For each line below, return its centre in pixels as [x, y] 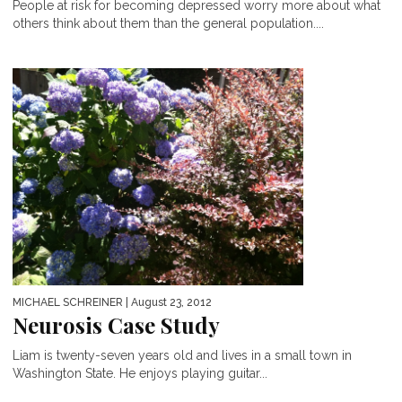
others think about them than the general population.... [168, 23]
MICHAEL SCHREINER [68, 303]
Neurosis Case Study [116, 325]
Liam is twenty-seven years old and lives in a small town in [182, 356]
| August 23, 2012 [167, 303]
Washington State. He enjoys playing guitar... [140, 374]
